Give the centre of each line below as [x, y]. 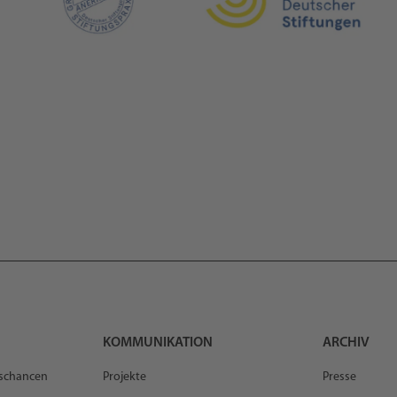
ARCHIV [346, 343]
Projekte [124, 377]
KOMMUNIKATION [157, 343]
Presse [340, 377]
